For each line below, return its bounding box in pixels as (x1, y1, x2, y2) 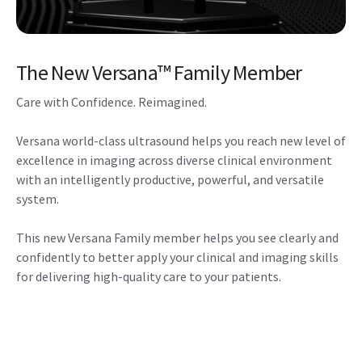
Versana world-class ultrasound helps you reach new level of (16, 132, 346, 149)
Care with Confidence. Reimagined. (16, 93, 207, 110)
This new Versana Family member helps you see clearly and (16, 229, 339, 246)
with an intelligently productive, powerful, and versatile (16, 170, 324, 187)
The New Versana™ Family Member (16, 58, 302, 86)
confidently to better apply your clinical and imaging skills (16, 248, 339, 265)
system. (16, 190, 59, 207)
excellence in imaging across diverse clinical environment (16, 151, 332, 168)
